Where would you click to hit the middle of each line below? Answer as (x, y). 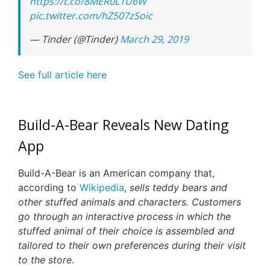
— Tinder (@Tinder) (75, 39)
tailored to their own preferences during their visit (132, 246)
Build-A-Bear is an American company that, (116, 173)
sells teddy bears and (178, 188)
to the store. (46, 260)
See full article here (62, 75)
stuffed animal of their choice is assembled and (126, 231)
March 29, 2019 (154, 39)
